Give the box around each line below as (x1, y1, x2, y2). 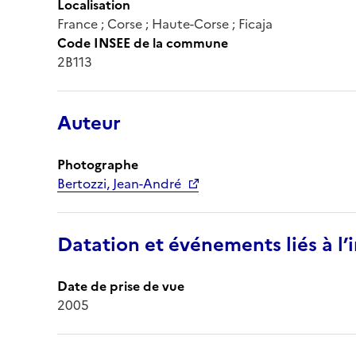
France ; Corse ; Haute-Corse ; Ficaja (57, 14, 273, 33)
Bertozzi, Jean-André (57, 173, 181, 193)
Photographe (57, 154, 138, 174)
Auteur (57, 108, 121, 137)
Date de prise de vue (57, 276, 184, 296)
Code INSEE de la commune (57, 33, 228, 52)
